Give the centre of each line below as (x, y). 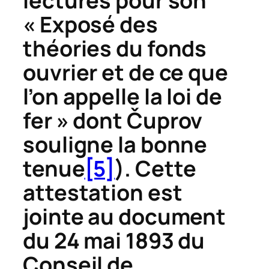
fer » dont (75, 120)
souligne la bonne (115, 144)
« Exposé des (90, 24)
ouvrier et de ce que (125, 72)
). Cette (156, 168)
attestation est (103, 192)
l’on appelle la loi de (122, 96)
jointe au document (125, 216)
